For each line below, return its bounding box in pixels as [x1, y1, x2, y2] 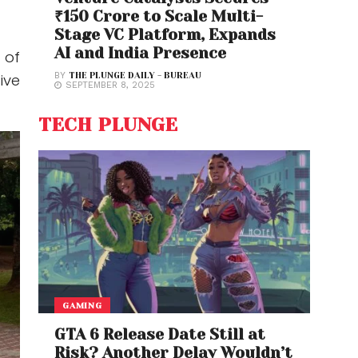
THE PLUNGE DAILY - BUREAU [69, 70, 202, 81]
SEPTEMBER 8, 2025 [66, 80, 156, 90]
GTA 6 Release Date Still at [54, 325, 266, 344]
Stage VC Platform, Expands [54, 26, 276, 44]
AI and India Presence [54, 44, 227, 62]
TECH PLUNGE [38, 113, 177, 136]
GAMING [62, 300, 102, 310]
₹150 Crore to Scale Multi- [54, 7, 264, 26]
